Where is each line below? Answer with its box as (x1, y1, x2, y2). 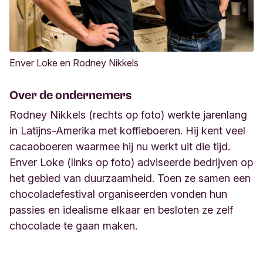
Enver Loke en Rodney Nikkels (9, 56, 139, 69)
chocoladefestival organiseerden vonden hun (9, 187, 227, 200)
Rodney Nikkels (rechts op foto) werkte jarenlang (9, 108, 247, 121)
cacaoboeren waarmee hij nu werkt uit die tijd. (9, 140, 230, 153)
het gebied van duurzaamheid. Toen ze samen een (9, 171, 251, 184)
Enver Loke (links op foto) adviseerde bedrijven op (9, 156, 253, 168)
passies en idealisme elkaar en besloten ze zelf (9, 203, 233, 216)
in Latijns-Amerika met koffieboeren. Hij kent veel (9, 124, 245, 137)
